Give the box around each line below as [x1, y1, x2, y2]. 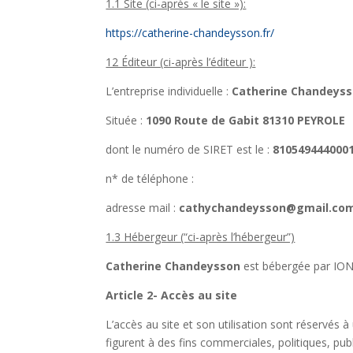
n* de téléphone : [106, 170, 195, 186]
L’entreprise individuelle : [106, 83, 232, 98]
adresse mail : [106, 199, 180, 215]
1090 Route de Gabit [146, 112, 260, 128]
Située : [106, 112, 147, 128]
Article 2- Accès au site [106, 287, 238, 303]
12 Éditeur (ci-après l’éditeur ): [106, 54, 256, 69]
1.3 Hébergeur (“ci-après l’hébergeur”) [106, 229, 295, 244]
